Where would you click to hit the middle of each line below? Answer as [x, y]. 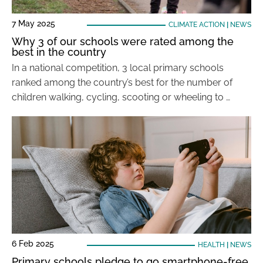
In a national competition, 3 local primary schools [118, 68]
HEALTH [211, 245]
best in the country [59, 52]
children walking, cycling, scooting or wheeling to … [121, 97]
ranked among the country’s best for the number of [122, 82]
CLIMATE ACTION [196, 25]
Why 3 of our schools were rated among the [123, 41]
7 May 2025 [33, 23]
